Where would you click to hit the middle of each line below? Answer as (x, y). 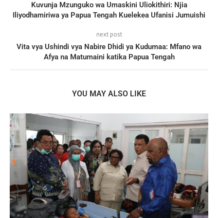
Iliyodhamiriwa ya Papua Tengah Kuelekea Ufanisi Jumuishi (109, 15)
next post (109, 34)
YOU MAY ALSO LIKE (109, 93)
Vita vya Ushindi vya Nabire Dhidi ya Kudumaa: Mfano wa (109, 46)
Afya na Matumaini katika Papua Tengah (109, 57)
